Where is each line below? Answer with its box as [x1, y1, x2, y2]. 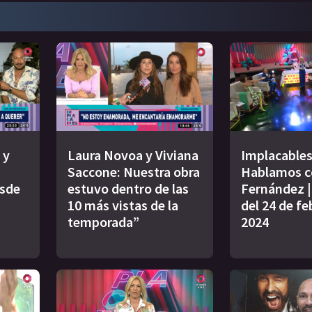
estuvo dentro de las [68, 179, 189, 197]
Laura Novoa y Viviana [68, 146, 198, 164]
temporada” [68, 212, 139, 231]
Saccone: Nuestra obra [68, 162, 200, 180]
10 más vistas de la [68, 196, 178, 214]
